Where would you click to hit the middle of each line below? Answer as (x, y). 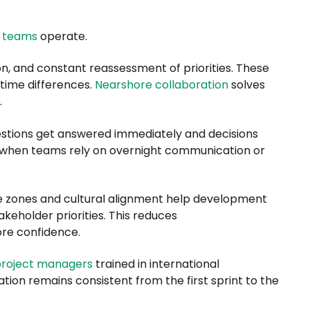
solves (247, 85)
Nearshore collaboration (162, 85)
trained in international (156, 264)
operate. (64, 36)
